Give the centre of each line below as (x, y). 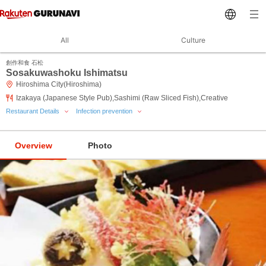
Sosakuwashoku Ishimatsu (67, 73)
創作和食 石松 (25, 63)
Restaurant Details (34, 111)
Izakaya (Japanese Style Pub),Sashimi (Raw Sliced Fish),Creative (122, 98)
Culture (193, 40)
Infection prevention (105, 111)
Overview (33, 145)
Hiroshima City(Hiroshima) (59, 84)
